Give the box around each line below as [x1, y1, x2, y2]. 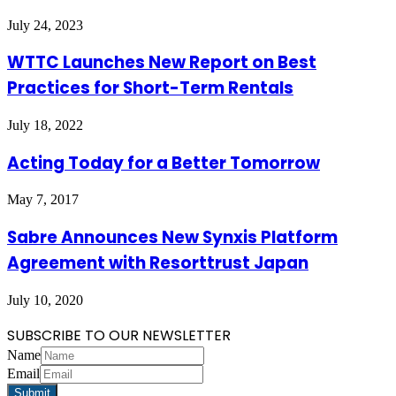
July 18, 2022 [7, 118, 83, 133]
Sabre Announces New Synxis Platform [7, 225, 338, 250]
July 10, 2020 [7, 292, 83, 308]
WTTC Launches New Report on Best [7, 50, 316, 75]
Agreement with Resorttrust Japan [7, 251, 308, 276]
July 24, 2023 [7, 17, 83, 33]
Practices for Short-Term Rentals [7, 76, 293, 101]
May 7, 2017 [7, 192, 79, 208]
